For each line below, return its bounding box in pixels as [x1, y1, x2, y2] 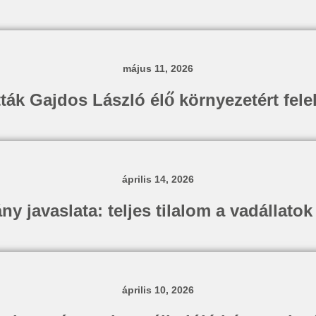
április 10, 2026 [122, 284, 194, 296]
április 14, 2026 [122, 174, 194, 185]
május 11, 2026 [123, 63, 193, 74]
